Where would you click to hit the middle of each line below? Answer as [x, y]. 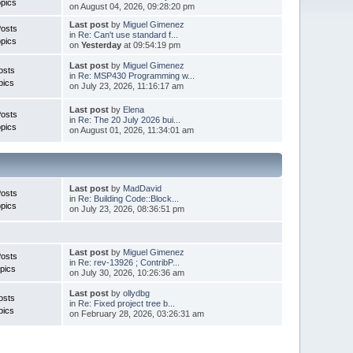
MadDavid [142, 188]
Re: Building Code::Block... [128, 198]
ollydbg [136, 293]
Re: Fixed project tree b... [126, 303]
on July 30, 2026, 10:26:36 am [126, 272]
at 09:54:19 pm [150, 45]
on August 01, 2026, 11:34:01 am [131, 130]
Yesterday [101, 45]
